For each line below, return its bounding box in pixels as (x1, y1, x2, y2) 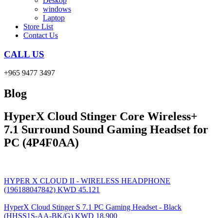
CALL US (4, 49, 44, 59)
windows (43, 5, 71, 13)
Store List (23, 22, 53, 31)
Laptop (43, 14, 65, 22)
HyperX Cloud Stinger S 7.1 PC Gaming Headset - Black (4, 203, 182, 212)
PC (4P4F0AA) (4, 136, 79, 149)
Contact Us (23, 31, 58, 39)
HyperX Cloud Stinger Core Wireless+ (4, 110, 198, 123)
